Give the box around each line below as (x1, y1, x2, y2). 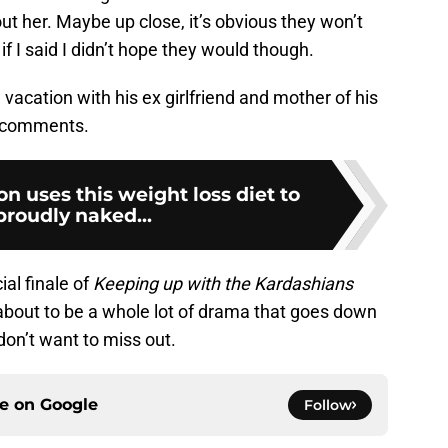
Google (40, 395, 98, 415)
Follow (304, 396, 352, 415)
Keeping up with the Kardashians (93, 273, 353, 295)
